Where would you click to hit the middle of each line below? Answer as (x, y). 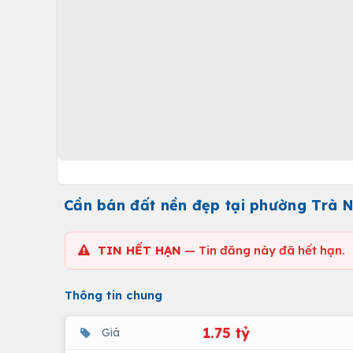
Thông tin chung (113, 295)
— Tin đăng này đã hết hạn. (263, 250)
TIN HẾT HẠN (139, 250)
